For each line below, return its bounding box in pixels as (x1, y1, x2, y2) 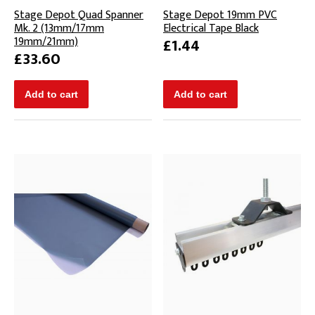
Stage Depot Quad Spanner (14, 5, 143, 25)
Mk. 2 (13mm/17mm (14, 18, 104, 38)
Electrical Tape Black (163, 18, 259, 38)
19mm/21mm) (14, 32, 78, 51)
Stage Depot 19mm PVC (163, 5, 277, 25)
